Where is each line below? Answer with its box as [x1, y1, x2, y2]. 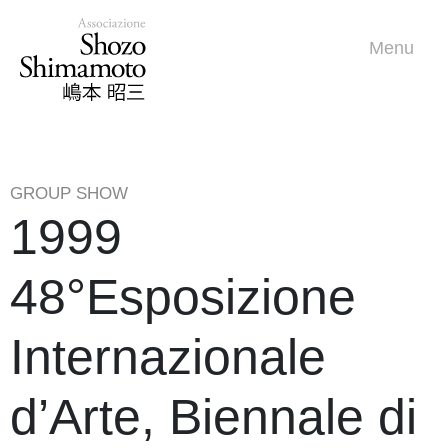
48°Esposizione [10, 269, 356, 326]
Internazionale [10, 329, 326, 386]
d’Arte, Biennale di [10, 389, 417, 446]
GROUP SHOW [10, 184, 128, 204]
